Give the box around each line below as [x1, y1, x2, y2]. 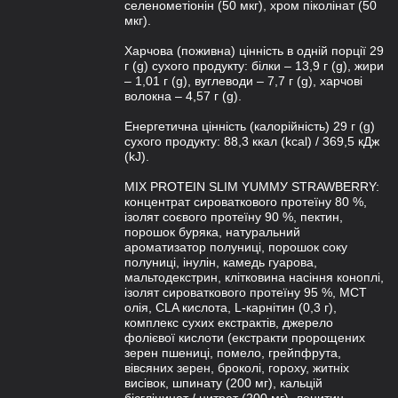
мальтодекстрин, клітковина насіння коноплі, [124, 270, 384, 284]
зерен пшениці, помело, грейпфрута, [124, 346, 341, 360]
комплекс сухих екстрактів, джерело [124, 315, 333, 330]
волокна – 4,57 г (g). [124, 89, 242, 103]
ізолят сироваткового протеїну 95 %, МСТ [124, 285, 367, 299]
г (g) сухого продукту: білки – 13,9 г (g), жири [124, 59, 384, 73]
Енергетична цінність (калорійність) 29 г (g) [124, 119, 375, 133]
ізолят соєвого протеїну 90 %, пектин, [124, 210, 343, 224]
